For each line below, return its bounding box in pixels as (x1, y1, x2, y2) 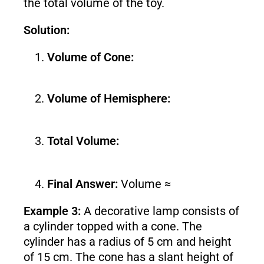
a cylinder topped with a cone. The (23, 219, 202, 233)
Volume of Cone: (47, 50, 134, 65)
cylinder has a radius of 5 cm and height (23, 234, 232, 249)
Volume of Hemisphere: (47, 91, 170, 105)
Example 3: (23, 203, 81, 218)
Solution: (23, 23, 70, 38)
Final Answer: (47, 176, 118, 191)
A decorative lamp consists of (80, 203, 239, 218)
